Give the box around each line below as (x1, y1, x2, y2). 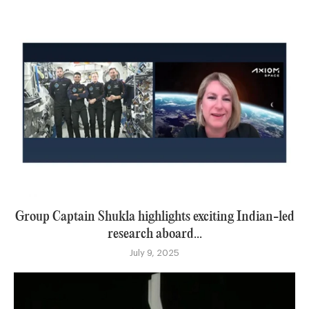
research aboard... (107, 227, 202, 241)
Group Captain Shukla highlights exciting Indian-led (14, 210, 295, 223)
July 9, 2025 (130, 248, 179, 257)
